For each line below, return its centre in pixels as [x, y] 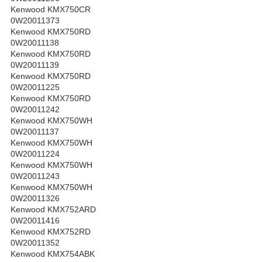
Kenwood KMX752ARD [53, 210]
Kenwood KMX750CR [51, 10]
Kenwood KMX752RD [51, 232]
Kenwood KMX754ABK [53, 254]
